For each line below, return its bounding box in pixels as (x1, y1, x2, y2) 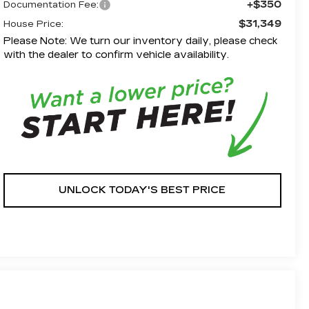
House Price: (3, 19, 63, 30)
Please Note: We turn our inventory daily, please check (3, 35, 277, 48)
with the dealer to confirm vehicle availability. (3, 49, 229, 61)
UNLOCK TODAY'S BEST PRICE (59, 184, 226, 197)
